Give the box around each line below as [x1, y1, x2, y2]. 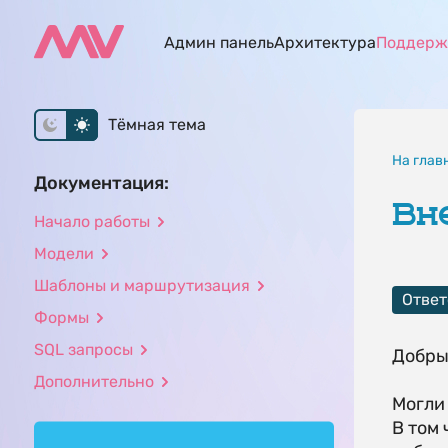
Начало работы [33, 212, 150, 231]
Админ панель [163, 33, 274, 52]
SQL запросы [33, 340, 133, 359]
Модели [33, 244, 94, 263]
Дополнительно [33, 372, 154, 391]
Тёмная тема [107, 115, 206, 134]
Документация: [33, 172, 169, 194]
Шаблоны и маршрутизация [33, 276, 250, 295]
